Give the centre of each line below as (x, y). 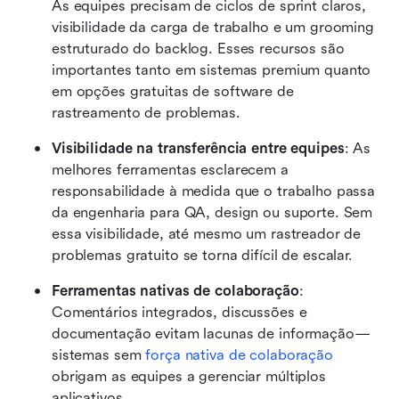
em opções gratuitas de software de (173, 91)
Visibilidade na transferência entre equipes (198, 148)
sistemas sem (99, 354)
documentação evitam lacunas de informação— (211, 333)
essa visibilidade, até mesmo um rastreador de (207, 233)
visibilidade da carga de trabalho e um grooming (213, 27)
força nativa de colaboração (239, 354)
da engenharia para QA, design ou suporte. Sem (212, 212)
